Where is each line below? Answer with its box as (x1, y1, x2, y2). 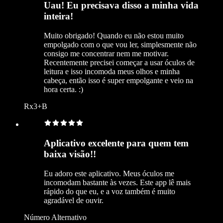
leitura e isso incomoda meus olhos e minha (44, 67, 180, 76)
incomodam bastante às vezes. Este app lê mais (44, 178, 191, 187)
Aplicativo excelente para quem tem (44, 138, 189, 149)
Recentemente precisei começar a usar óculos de (44, 58, 195, 67)
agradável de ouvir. (44, 196, 104, 205)
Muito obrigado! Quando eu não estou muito (44, 31, 184, 40)
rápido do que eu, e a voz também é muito (44, 187, 175, 196)
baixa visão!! (44, 149, 96, 160)
